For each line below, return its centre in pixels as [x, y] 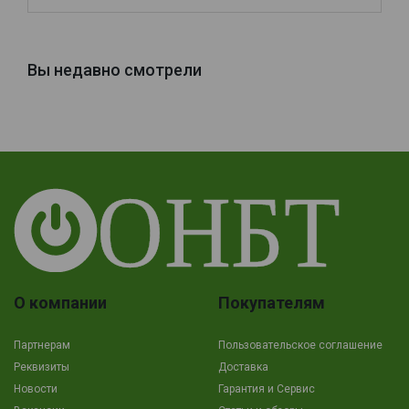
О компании [60, 302]
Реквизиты [42, 367]
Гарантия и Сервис [267, 388]
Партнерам [42, 345]
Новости [36, 388]
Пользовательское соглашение [300, 345]
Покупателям [272, 302]
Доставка [243, 367]
